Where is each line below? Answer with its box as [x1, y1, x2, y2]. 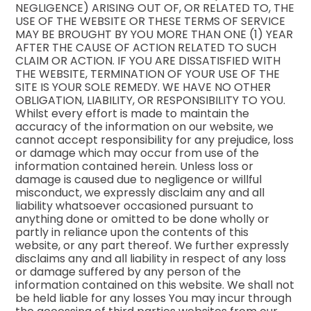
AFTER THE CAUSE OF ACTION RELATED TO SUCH [15, 40, 277, 56]
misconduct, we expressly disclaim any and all [15, 185, 265, 201]
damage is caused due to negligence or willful [15, 171, 262, 188]
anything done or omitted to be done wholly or [15, 211, 270, 228]
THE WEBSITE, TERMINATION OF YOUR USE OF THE [15, 66, 280, 83]
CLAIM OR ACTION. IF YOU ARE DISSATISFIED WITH [15, 53, 281, 69]
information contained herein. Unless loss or [15, 158, 254, 175]
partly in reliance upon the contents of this [15, 224, 249, 241]
